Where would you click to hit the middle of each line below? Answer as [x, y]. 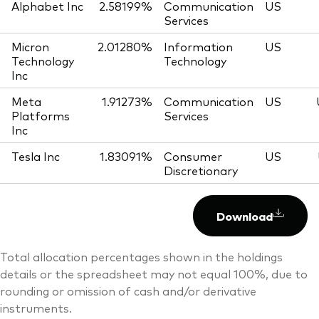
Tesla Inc [36, 156]
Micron [30, 47]
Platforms [41, 116]
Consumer [193, 156]
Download [244, 216]
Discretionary [201, 171]
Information [198, 47]
